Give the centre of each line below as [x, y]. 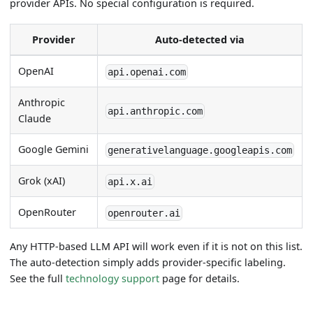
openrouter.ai [144, 213]
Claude [35, 118]
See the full [38, 279]
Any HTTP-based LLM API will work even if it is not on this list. [156, 247]
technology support [113, 279]
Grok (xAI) [42, 180]
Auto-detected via [200, 39]
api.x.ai [130, 181]
